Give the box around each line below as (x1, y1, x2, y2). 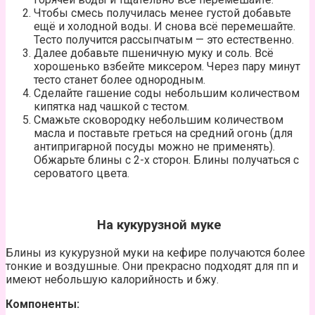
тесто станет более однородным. (34, 72, 205, 86)
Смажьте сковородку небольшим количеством (34, 112, 283, 127)
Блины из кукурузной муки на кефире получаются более (6, 245, 305, 259)
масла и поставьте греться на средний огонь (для (34, 126, 292, 140)
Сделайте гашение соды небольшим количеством (34, 86, 300, 100)
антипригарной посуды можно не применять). (34, 139, 275, 153)
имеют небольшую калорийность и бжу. (6, 272, 219, 286)
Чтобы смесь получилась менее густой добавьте (34, 6, 291, 20)
